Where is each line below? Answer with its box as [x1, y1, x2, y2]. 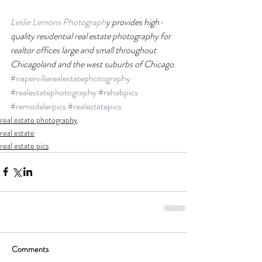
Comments [12, 243, 49, 255]
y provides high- [106, 15, 164, 29]
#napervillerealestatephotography [11, 71, 130, 85]
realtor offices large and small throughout [11, 43, 158, 57]
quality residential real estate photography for [11, 29, 173, 43]
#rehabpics [98, 85, 138, 99]
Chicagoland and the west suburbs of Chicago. [11, 57, 176, 71]
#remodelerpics [11, 99, 66, 113]
